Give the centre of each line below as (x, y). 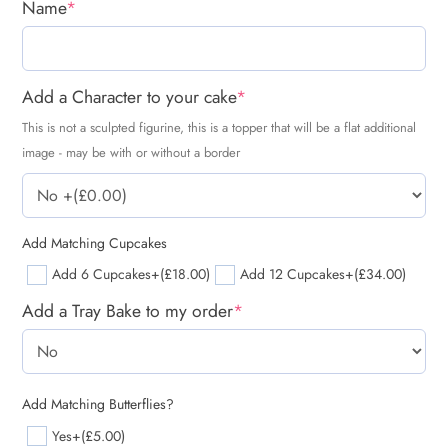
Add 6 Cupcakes (101, 274)
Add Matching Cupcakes (94, 242)
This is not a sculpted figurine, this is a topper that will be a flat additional (219, 127)
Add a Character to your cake (129, 96)
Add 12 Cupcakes (292, 274)
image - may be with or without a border (131, 152)
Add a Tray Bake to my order (127, 310)
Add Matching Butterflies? (98, 403)
